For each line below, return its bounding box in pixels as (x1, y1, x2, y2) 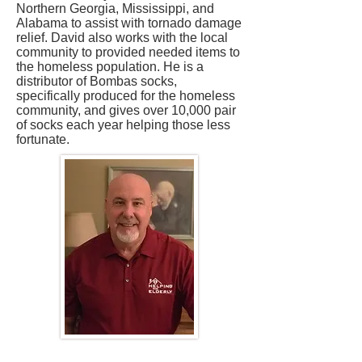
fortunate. (16, 133, 73, 146)
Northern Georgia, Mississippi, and (16, 2, 214, 15)
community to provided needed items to (16, 45, 240, 59)
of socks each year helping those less (16, 118, 230, 132)
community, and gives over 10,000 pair (16, 103, 236, 117)
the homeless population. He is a (16, 60, 204, 74)
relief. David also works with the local (16, 31, 228, 44)
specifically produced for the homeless (16, 89, 235, 103)
